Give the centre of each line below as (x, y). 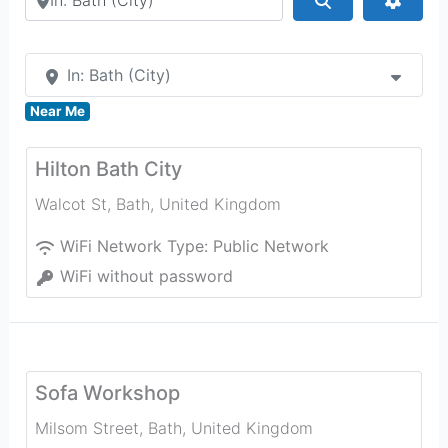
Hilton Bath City (108, 169)
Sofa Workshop (107, 393)
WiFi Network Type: (136, 246)
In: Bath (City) (118, 75)
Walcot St (70, 204)
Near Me (57, 111)
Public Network (270, 246)
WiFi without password (146, 276)
